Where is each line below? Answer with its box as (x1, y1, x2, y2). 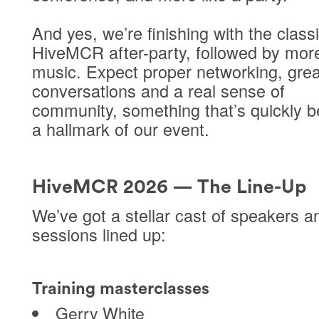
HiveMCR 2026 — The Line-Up (31, 177, 306, 197)
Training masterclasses (31, 280, 209, 297)
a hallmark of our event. (31, 117, 209, 142)
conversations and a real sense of (31, 78, 285, 103)
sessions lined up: (31, 222, 166, 247)
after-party (108, 40, 186, 65)
